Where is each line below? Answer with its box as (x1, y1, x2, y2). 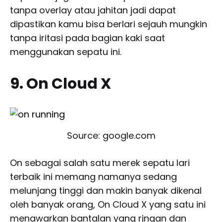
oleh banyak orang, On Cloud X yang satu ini (10, 198, 206, 211)
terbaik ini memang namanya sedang (10, 170, 177, 183)
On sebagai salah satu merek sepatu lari (10, 156, 190, 169)
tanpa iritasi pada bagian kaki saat (10, 32, 165, 45)
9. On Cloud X (10, 73, 111, 95)
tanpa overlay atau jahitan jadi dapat (10, 4, 176, 17)
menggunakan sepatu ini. (10, 46, 121, 58)
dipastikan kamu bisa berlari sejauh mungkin (10, 18, 207, 31)
